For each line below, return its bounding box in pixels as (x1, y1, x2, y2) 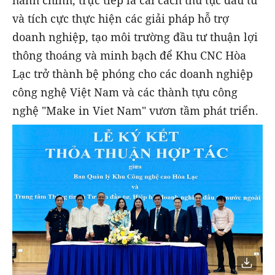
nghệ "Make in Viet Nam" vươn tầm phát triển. (12, 103, 258, 118)
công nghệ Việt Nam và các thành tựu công (12, 84, 238, 99)
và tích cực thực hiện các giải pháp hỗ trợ (12, 10, 229, 26)
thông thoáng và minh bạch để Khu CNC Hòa (12, 47, 246, 63)
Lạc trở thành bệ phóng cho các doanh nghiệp (12, 66, 253, 81)
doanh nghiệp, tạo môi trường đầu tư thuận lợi (12, 29, 258, 44)
